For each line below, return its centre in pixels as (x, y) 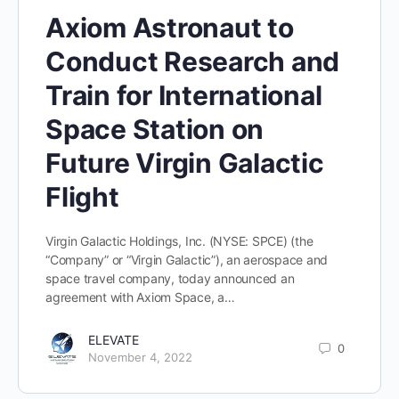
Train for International (184, 96)
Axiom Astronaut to (170, 28)
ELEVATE (114, 340)
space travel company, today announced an (170, 279)
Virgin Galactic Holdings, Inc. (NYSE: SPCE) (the (179, 241)
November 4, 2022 (140, 358)
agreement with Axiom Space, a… (140, 297)
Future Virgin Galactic (185, 163)
